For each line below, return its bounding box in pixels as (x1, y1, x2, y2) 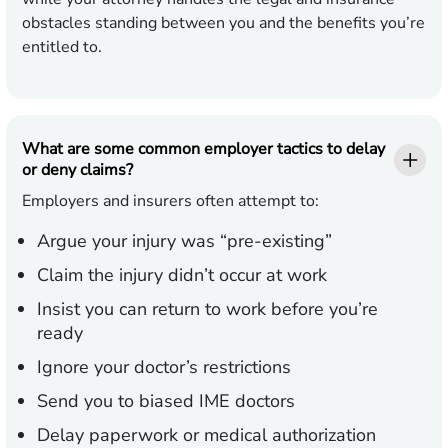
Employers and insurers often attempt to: (22, 190, 319, 213)
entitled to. (22, 36, 102, 59)
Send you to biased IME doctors (37, 389, 295, 414)
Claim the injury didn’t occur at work (37, 263, 327, 288)
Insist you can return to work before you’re (37, 297, 378, 322)
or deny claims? (22, 159, 133, 182)
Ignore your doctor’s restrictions (37, 355, 291, 380)
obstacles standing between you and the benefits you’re (22, 12, 425, 35)
